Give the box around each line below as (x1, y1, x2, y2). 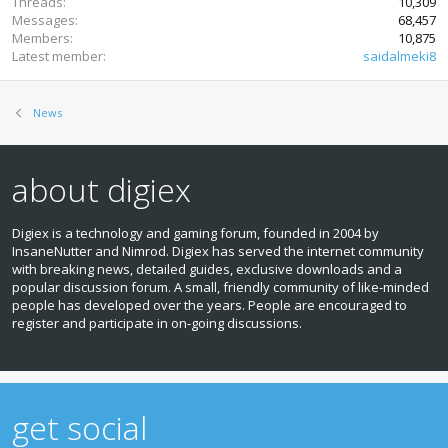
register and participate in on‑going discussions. (12, 313, 302, 332)
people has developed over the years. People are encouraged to (12, 295, 407, 314)
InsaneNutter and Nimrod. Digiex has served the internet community (12, 241, 424, 260)
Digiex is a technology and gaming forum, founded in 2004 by (12, 223, 379, 242)
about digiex (12, 167, 191, 211)
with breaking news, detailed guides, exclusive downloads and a (12, 259, 402, 278)
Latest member (12, 46, 103, 65)
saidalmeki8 (363, 46, 436, 65)
